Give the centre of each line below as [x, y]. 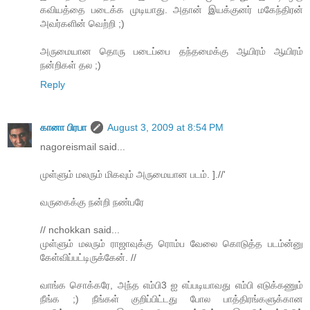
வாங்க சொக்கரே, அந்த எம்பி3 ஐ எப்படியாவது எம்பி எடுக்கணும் [172, 285]
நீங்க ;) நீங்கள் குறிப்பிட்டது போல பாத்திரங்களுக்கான [172, 299]
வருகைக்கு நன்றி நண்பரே [92, 202]
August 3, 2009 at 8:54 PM [165, 127]
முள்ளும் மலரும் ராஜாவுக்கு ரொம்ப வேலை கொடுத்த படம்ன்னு [172, 244]
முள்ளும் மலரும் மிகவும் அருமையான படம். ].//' [133, 174]
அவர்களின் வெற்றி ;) [82, 24]
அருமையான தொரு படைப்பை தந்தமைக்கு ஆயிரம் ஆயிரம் [172, 52]
